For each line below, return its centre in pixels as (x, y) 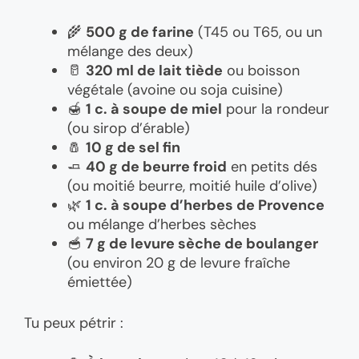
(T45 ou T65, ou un (258, 32)
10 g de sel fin (133, 147)
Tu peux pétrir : (74, 323)
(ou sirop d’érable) (129, 128)
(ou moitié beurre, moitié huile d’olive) (192, 186)
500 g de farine (140, 32)
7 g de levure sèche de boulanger (202, 243)
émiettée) (100, 282)
